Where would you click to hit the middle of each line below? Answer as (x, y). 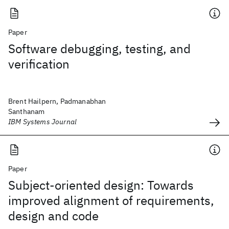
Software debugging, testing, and (99, 49)
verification (39, 64)
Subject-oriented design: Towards (101, 185)
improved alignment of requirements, (111, 200)
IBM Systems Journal (43, 122)
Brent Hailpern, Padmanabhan (57, 101)
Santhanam (27, 111)
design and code (53, 216)
